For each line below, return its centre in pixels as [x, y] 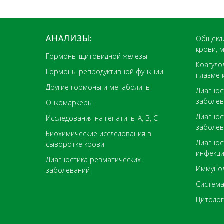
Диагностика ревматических [93, 159]
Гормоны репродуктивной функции [105, 71]
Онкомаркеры [69, 102]
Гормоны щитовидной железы [97, 56]
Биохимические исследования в [99, 133]
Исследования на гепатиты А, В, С [102, 118]
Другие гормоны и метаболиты [98, 87]
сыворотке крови [75, 144]
